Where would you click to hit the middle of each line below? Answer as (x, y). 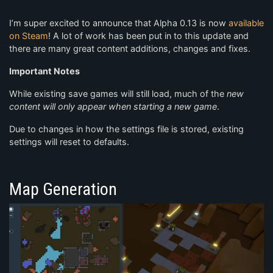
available (246, 23)
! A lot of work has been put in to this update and (148, 35)
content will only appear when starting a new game (113, 106)
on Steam (29, 35)
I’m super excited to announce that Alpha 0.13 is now (118, 23)
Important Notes (44, 71)
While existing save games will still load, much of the (118, 93)
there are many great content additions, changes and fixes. (130, 48)
